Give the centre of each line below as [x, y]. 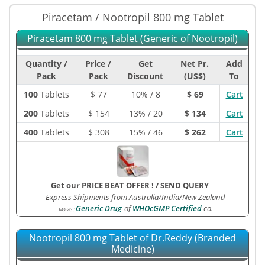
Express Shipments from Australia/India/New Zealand [135, 197]
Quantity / [46, 64]
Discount [145, 76]
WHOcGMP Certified [167, 208]
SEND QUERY [184, 185]
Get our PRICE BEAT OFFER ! [103, 185]
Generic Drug [99, 208]
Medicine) [132, 249]
